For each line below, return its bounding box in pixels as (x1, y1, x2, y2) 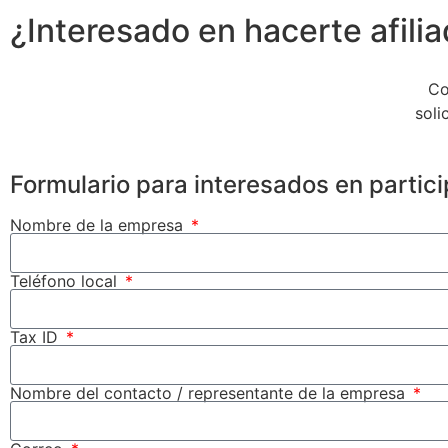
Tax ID (10, 327, 63, 348)
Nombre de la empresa (10, 215, 188, 236)
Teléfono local (10, 271, 122, 292)
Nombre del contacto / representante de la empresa (10, 383, 410, 404)
